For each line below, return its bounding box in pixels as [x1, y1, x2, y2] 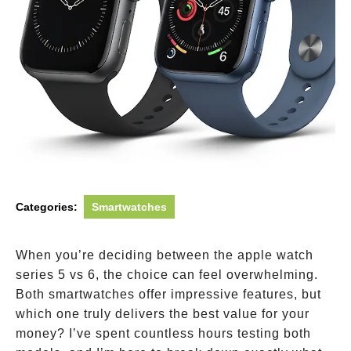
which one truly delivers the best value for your [16, 307, 309, 320]
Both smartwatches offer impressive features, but [16, 288, 321, 301]
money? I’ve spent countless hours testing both [16, 327, 311, 340]
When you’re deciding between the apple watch [16, 248, 313, 262]
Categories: [16, 201, 78, 213]
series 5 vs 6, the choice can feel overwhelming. [16, 268, 318, 281]
